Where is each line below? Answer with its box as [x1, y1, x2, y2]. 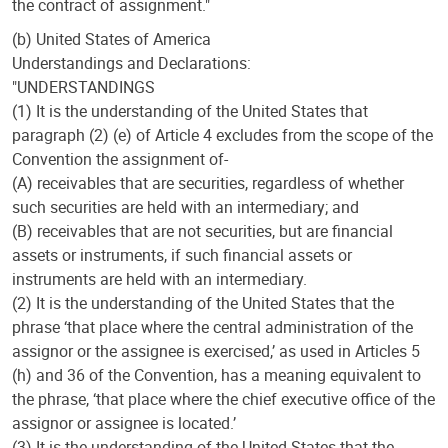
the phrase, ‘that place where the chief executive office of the [12, 388, 435, 410]
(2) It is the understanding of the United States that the [12, 292, 394, 314]
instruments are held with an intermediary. [12, 268, 307, 290]
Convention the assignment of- [12, 148, 228, 170]
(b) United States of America [12, 28, 211, 50]
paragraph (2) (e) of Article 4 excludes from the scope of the [12, 124, 433, 146]
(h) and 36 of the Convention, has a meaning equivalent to [12, 364, 421, 386]
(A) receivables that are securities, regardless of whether [12, 172, 404, 194]
